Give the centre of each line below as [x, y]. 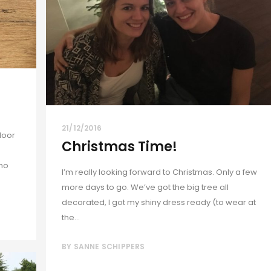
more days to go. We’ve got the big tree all [145, 187]
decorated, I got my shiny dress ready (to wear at [159, 202]
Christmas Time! [119, 146]
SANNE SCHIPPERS [109, 246]
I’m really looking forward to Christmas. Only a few [159, 172]
